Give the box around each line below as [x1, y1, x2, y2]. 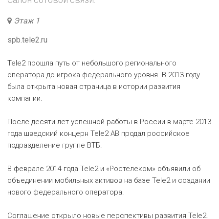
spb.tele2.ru [7, 35, 47, 44]
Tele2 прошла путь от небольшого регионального [7, 59, 176, 67]
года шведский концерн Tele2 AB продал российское [7, 129, 190, 138]
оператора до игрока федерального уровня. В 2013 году [7, 70, 200, 79]
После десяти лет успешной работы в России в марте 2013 [7, 117, 211, 126]
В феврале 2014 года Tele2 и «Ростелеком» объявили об [7, 164, 200, 173]
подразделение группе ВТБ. [7, 141, 102, 150]
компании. [7, 94, 43, 103]
